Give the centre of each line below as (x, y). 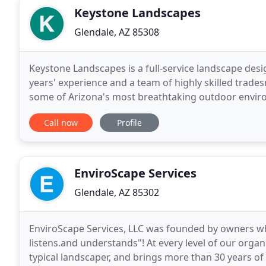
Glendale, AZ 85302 (117, 192)
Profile (129, 123)
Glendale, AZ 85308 (117, 32)
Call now (61, 123)
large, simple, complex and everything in (120, 111)
